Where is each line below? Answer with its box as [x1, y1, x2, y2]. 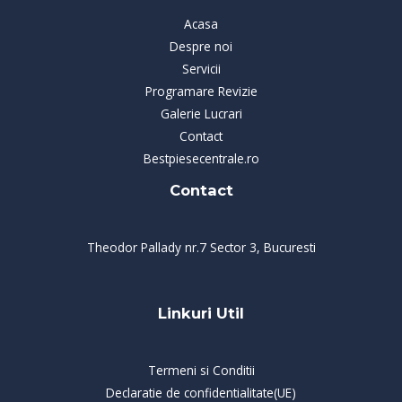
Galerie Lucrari [160, 104, 242, 122]
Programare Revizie [144, 82, 258, 100]
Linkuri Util [158, 304, 244, 323]
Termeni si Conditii [147, 362, 255, 380]
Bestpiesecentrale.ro [143, 149, 259, 167]
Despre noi [170, 37, 232, 55]
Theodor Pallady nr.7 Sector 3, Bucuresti [86, 238, 316, 256]
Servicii [181, 59, 221, 77]
